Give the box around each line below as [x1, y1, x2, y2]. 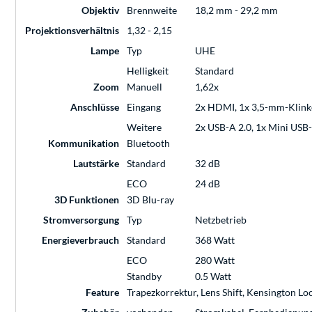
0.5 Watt [195, 270, 231, 283]
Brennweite [127, 4, 177, 17]
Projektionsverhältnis [25, 24, 119, 37]
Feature [86, 286, 119, 299]
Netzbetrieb [195, 214, 247, 226]
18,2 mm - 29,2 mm [195, 4, 278, 17]
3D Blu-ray [127, 194, 174, 206]
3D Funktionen [54, 194, 119, 206]
